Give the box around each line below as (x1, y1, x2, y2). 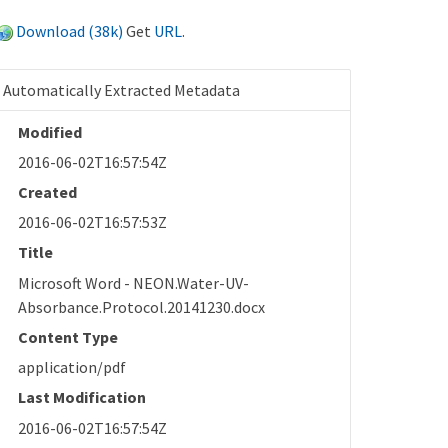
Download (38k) (16, 20, 124, 41)
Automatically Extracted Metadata (3, 79, 241, 100)
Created (18, 181, 78, 202)
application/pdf (18, 357, 127, 378)
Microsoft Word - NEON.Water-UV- (18, 272, 250, 293)
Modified (18, 121, 83, 142)
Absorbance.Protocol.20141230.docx (18, 296, 266, 317)
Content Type (18, 326, 119, 347)
